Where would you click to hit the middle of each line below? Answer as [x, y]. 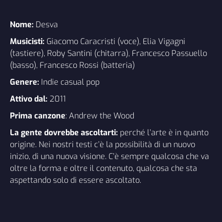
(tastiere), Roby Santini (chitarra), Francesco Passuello [109, 53]
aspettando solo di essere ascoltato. [76, 180]
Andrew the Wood [101, 115]
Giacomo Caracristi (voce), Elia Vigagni [116, 41]
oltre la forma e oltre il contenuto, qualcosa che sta [104, 168]
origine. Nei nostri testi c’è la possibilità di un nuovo [103, 144]
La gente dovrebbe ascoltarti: [64, 132]
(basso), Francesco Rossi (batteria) [72, 65]
